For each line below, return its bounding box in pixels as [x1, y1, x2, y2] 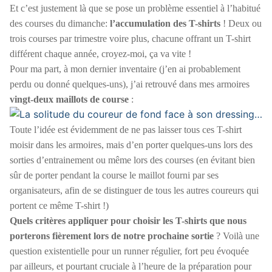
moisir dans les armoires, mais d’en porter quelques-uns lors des [10, 139, 253, 150]
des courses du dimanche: [10, 18, 110, 29]
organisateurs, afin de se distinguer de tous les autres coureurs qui [10, 185, 259, 195]
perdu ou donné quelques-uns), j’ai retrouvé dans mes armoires [10, 78, 250, 89]
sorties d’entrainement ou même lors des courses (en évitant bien [10, 154, 255, 165]
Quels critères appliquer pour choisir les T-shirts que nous [10, 215, 246, 226]
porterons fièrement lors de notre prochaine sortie [10, 230, 214, 241]
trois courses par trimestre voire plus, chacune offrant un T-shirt [10, 33, 251, 44]
